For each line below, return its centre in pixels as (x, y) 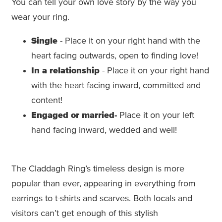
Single (44, 41)
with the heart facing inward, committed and (116, 85)
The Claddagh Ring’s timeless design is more (98, 169)
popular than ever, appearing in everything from (104, 184)
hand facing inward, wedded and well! (104, 130)
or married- (94, 115)
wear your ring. (40, 17)
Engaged (50, 115)
